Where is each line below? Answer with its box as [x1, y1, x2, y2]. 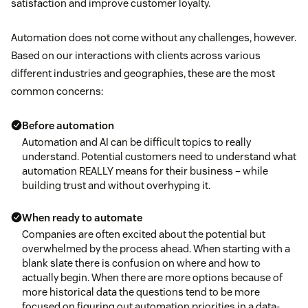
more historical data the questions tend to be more [22, 285, 260, 299]
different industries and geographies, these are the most [11, 67, 275, 80]
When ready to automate [22, 211, 142, 225]
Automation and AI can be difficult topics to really [22, 135, 251, 149]
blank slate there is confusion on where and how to [22, 256, 261, 270]
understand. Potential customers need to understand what [22, 150, 296, 164]
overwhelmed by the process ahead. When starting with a [22, 242, 290, 256]
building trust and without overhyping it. [22, 179, 210, 192]
